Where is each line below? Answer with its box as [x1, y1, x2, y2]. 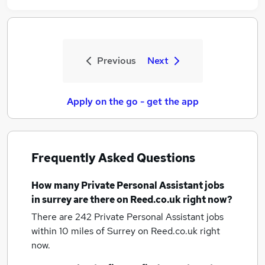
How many [31, 179, 81, 192]
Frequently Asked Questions [31, 150, 195, 166]
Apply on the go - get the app [66, 95, 199, 108]
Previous [96, 54, 136, 67]
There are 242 [31, 211, 94, 223]
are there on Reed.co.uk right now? [72, 193, 232, 206]
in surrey [31, 193, 72, 206]
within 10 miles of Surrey [31, 225, 138, 237]
